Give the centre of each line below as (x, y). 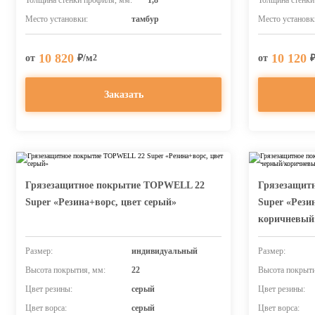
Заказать (123, 94)
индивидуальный (164, 251)
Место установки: (57, 19)
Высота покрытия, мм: (65, 270)
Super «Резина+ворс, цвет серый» (101, 202)
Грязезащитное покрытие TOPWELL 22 (115, 185)
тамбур (145, 19)
